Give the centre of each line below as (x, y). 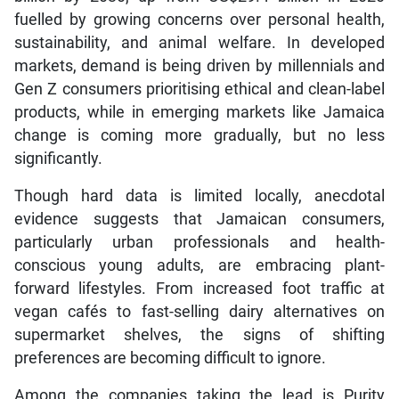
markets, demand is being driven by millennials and (199, 65)
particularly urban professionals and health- (199, 242)
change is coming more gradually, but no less (199, 135)
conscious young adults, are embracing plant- (199, 265)
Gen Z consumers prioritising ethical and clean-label (199, 89)
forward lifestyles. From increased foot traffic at (199, 288)
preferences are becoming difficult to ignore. (170, 358)
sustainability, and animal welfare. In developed (199, 42)
